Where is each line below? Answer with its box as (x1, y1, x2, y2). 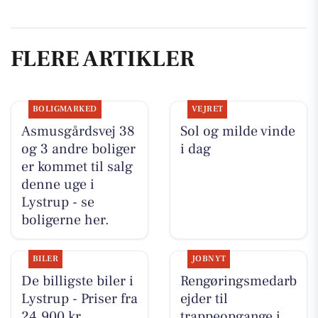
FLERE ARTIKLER (11, 44, 194, 75)
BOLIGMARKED (32, 103, 97, 114)
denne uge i (21, 175, 94, 194)
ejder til (180, 289, 228, 308)
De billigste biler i (21, 271, 133, 290)
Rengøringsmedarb (180, 271, 297, 290)
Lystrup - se (21, 192, 94, 212)
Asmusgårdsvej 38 (21, 121, 135, 141)
